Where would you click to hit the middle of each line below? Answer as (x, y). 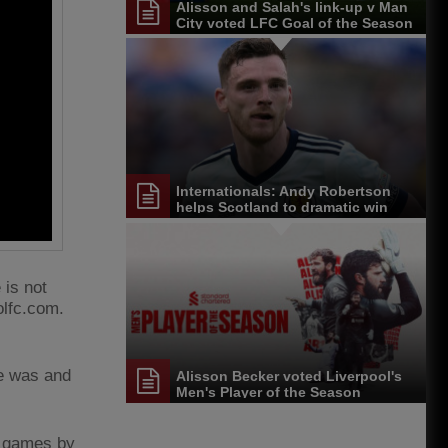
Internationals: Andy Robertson (283, 191)
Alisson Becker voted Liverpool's (289, 375)
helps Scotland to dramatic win (282, 207)
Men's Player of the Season (268, 391)
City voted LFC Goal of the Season (294, 22)
